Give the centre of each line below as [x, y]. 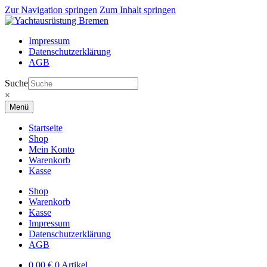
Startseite [46, 128]
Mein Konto [52, 149]
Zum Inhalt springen [138, 10]
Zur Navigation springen [51, 10]
